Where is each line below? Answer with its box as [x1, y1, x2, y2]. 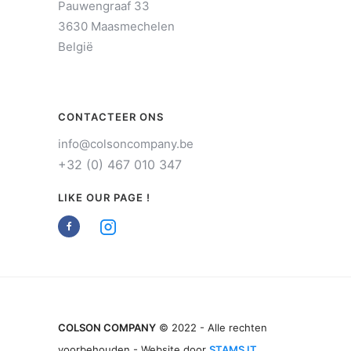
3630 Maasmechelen [58, 19, 175, 34]
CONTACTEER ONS [58, 110, 164, 124]
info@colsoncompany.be [58, 136, 194, 152]
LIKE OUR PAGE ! [58, 191, 154, 204]
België [58, 39, 93, 55]
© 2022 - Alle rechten [156, 321, 267, 335]
